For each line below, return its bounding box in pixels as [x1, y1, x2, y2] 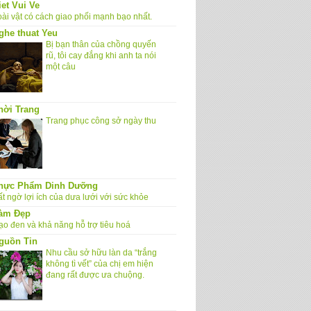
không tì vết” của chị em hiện [46, 258, 153, 269]
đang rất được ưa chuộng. [46, 269, 144, 280]
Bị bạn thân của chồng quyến [46, 39, 156, 49]
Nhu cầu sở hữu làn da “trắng [46, 247, 157, 258]
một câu [46, 61, 76, 72]
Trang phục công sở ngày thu [46, 115, 156, 126]
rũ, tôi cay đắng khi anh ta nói [46, 50, 156, 60]
